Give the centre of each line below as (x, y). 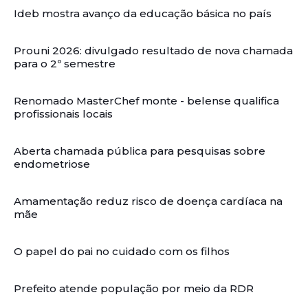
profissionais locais (63, 113)
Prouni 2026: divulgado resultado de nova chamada (153, 50)
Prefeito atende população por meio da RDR (134, 288)
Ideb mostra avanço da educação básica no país (143, 13)
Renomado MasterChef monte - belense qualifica (146, 100)
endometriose (52, 164)
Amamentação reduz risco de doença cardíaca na (148, 201)
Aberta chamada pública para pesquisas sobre (140, 151)
